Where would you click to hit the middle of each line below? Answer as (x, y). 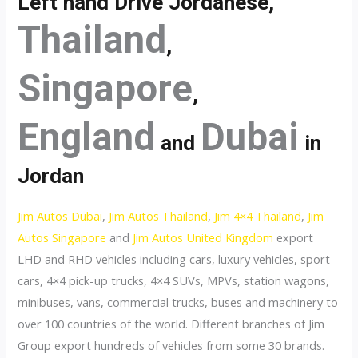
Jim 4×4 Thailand (258, 215)
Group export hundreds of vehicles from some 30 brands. (171, 345)
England (87, 137)
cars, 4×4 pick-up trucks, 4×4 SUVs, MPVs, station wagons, (174, 280)
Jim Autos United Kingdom (203, 237)
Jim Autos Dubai (60, 215)
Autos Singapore (62, 237)
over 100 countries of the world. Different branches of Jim (171, 323)
